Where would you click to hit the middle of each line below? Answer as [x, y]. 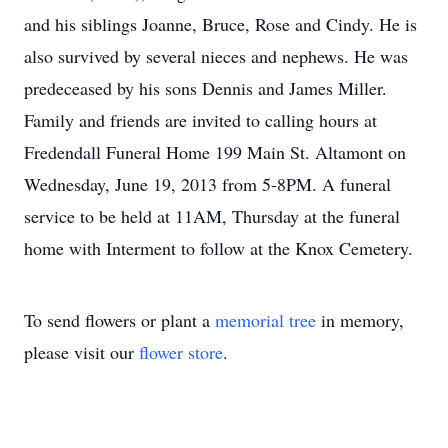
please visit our [81, 352]
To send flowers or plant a [119, 320]
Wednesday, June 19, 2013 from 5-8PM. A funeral [207, 184]
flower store [181, 352]
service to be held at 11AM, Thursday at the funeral [212, 216]
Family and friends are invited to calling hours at [200, 120]
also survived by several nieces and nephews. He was [216, 56]
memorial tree [265, 320]
